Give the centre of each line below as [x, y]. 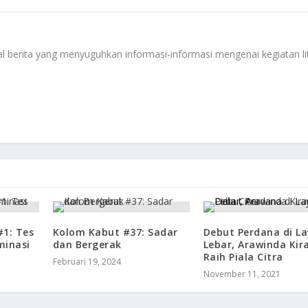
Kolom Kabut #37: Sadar [115, 232]
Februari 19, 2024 [87, 262]
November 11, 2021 [242, 274]
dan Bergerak [87, 245]
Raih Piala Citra [243, 257]
